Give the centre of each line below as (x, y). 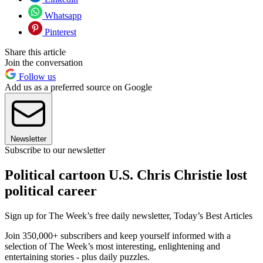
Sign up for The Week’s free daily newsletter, (89, 215)
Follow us (36, 76)
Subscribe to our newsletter (55, 150)
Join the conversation (44, 62)
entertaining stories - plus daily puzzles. (77, 257)
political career (51, 190)
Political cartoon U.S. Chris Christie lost (126, 175)
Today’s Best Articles (213, 215)
